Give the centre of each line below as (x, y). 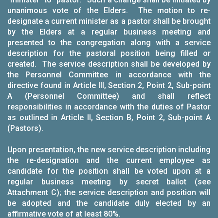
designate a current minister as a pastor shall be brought (109, 21)
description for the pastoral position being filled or (109, 53)
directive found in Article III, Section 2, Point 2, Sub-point (109, 85)
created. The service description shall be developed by (109, 64)
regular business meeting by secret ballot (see (109, 182)
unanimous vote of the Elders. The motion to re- (109, 10)
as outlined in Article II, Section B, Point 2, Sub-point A (109, 118)
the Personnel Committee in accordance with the (109, 75)
